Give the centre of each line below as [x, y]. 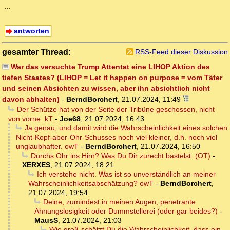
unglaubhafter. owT [47, 147]
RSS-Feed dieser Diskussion [181, 52]
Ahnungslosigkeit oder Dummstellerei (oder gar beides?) [126, 211]
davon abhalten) [31, 99]
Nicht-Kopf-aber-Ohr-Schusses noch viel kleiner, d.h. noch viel [117, 137]
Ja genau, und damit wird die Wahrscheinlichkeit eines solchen [126, 128]
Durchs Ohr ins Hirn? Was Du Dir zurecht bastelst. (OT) [120, 156]
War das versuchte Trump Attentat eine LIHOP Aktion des [110, 67]
